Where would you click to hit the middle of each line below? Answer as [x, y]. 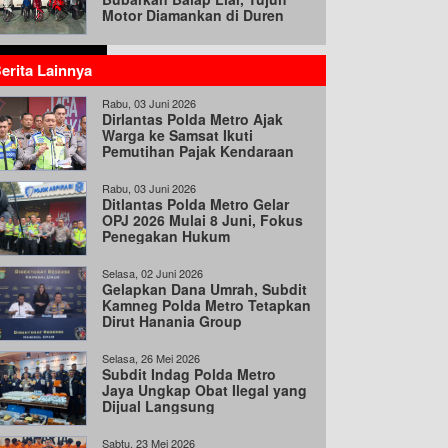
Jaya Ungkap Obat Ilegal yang [204, 390]
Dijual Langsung [158, 406]
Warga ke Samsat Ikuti [179, 135]
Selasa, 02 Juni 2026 [152, 273]
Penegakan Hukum [166, 236]
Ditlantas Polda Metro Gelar [195, 204]
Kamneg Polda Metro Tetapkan [206, 305]
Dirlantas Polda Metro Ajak [192, 119]
